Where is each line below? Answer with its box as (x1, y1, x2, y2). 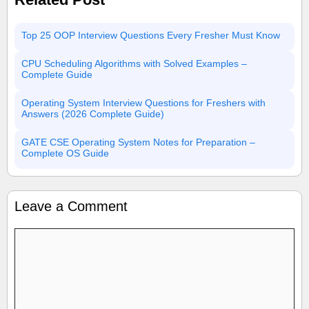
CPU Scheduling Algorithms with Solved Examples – (21, 58, 247, 69)
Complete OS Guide (21, 148, 109, 159)
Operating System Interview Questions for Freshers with (21, 97, 266, 108)
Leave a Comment (14, 199, 128, 214)
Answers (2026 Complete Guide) (21, 108, 164, 119)
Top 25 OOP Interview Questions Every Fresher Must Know (21, 30, 280, 41)
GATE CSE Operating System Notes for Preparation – (21, 137, 255, 148)
